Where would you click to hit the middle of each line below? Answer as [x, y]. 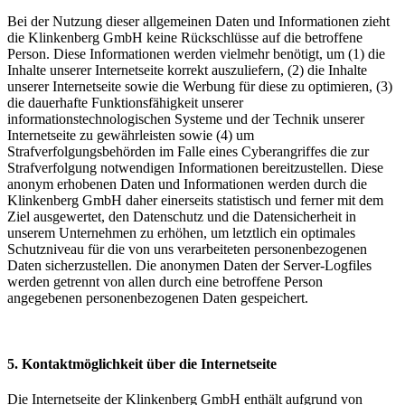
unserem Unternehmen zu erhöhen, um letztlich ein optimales [181, 232]
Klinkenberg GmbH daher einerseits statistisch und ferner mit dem [195, 200]
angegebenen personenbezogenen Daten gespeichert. [158, 297]
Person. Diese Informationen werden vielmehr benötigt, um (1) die [196, 53]
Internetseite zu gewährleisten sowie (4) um [131, 135]
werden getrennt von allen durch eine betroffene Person [165, 281]
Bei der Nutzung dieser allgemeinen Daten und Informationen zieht [198, 21]
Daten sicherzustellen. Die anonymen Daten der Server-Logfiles [189, 265]
